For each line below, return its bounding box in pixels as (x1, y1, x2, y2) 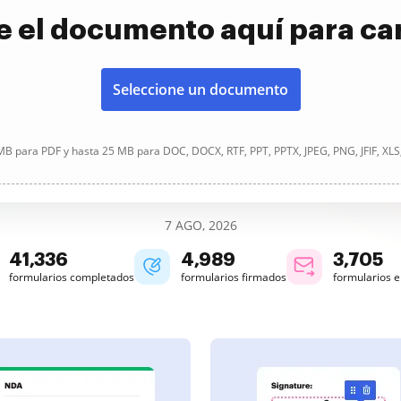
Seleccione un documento (113, 80, 288, 99)
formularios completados (9, 269, 134, 285)
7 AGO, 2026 (164, 217, 237, 234)
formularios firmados (181, 269, 286, 285)
